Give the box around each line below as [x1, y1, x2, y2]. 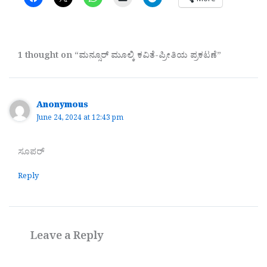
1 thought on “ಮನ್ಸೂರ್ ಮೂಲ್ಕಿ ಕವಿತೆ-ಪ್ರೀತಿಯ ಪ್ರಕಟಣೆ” [17, 50, 221, 64]
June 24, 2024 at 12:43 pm [36, 113, 124, 125]
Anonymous [36, 100, 89, 114]
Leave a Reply [30, 228, 104, 247]
